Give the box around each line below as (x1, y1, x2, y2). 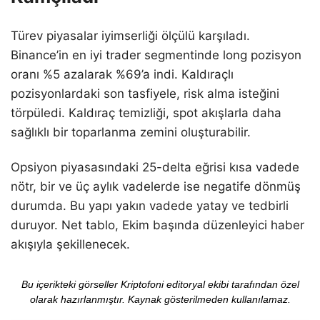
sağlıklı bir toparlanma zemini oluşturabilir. (11, 124, 251, 139)
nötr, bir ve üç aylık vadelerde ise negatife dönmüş (11, 179, 301, 194)
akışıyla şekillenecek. (11, 236, 130, 251)
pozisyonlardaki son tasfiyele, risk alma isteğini (11, 86, 279, 101)
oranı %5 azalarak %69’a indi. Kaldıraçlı (11, 66, 234, 81)
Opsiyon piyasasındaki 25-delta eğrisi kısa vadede (11, 159, 299, 174)
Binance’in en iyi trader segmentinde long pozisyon (11, 47, 301, 62)
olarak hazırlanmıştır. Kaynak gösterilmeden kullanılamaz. (29, 293, 291, 305)
